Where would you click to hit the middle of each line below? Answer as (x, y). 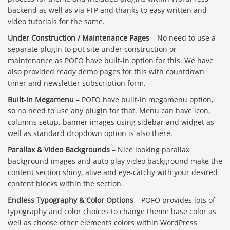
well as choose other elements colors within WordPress (102, 223)
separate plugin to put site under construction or (92, 49)
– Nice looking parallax (150, 150)
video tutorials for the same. (56, 22)
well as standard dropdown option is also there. (90, 133)
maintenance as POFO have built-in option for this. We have (111, 61)
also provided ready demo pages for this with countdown (106, 72)
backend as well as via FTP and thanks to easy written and (107, 10)
